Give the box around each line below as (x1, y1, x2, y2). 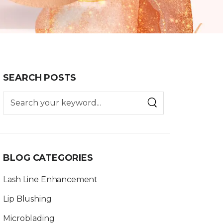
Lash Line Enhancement (3, 174, 98, 184)
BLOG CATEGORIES (3, 152, 93, 163)
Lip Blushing (3, 194, 52, 204)
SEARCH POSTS (3, 72, 77, 83)
